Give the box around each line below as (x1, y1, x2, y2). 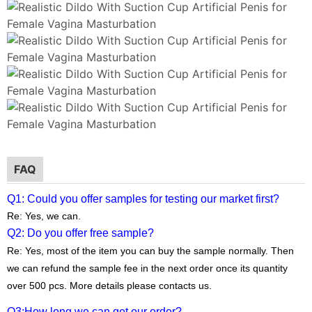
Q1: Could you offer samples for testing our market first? (7, 192, 279, 205)
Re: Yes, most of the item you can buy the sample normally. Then (7, 244, 294, 256)
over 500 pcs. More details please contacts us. (7, 279, 212, 291)
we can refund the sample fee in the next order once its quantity (7, 262, 288, 274)
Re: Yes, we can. (7, 210, 81, 221)
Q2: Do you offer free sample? (7, 226, 154, 239)
